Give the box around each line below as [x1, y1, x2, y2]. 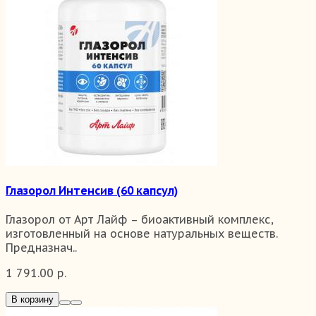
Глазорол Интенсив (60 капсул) [6, 183, 178, 197]
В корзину [11, 294, 54, 305]
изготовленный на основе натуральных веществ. [6, 226, 278, 241]
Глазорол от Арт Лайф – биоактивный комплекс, [6, 212, 274, 227]
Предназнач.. [6, 241, 77, 255]
